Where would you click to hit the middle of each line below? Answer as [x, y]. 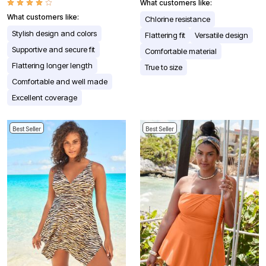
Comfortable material [181, 51]
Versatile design [221, 35]
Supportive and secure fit [53, 49]
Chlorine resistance [178, 19]
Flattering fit [165, 35]
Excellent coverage [45, 97]
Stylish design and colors [54, 33]
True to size [164, 67]
